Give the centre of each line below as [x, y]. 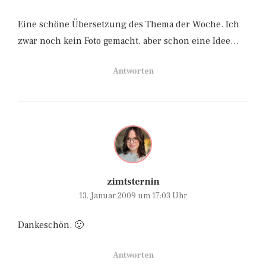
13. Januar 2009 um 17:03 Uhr [133, 196]
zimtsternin [133, 181]
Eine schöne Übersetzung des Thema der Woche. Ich [129, 24]
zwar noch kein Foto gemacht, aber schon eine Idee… [129, 41]
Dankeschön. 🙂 [51, 225]
